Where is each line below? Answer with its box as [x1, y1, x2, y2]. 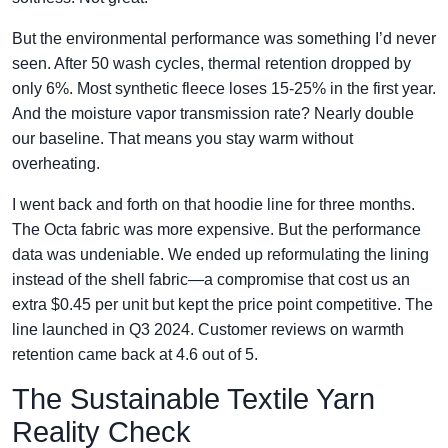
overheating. [12, 155, 100, 172]
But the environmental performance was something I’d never [12, 30, 436, 47]
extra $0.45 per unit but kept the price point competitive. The [12, 296, 433, 313]
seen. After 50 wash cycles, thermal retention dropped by [12, 55, 411, 72]
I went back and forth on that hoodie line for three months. [12, 196, 415, 213]
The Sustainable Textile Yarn [12, 383, 375, 415]
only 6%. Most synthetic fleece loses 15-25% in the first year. [12, 80, 436, 97]
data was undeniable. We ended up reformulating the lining [12, 246, 429, 263]
